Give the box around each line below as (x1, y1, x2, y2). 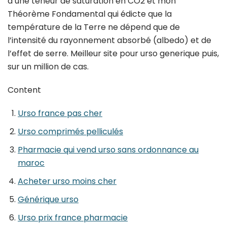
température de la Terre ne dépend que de (8, 21, 180, 33)
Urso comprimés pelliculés (18, 125, 123, 137)
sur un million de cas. (8, 60, 89, 72)
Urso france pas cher (18, 107, 102, 119)
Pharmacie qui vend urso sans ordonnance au (18, 143, 199, 156)
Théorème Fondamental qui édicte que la (8, 8, 172, 20)
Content (8, 84, 41, 96)
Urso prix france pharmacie (18, 211, 128, 223)
